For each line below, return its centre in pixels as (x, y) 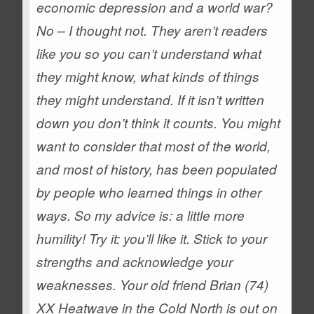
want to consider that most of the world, (154, 146)
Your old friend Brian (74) (194, 285)
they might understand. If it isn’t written (151, 100)
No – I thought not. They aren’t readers (152, 30)
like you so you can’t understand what (149, 53)
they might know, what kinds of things (148, 76)
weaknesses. (77, 285)
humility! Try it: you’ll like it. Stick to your (152, 238)
